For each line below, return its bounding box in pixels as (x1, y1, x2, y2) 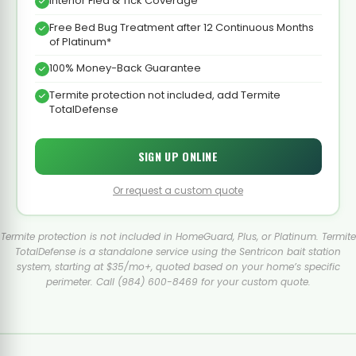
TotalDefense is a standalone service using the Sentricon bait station (15, 245, 341, 258)
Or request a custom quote (113, 183, 243, 197)
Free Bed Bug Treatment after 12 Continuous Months (48, 19, 314, 35)
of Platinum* (48, 33, 111, 49)
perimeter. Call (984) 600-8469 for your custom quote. (45, 275, 311, 288)
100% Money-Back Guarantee (48, 60, 201, 75)
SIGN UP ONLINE (137, 147, 219, 164)
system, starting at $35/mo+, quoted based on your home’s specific (16, 260, 340, 273)
